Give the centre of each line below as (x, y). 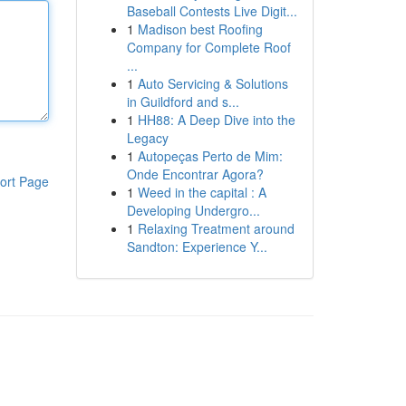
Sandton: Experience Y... (197, 246)
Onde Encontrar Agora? (195, 174)
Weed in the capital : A (202, 192)
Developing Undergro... (193, 210)
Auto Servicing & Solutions (213, 83)
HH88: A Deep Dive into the (216, 120)
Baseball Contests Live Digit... (212, 11)
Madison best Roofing (200, 29)
